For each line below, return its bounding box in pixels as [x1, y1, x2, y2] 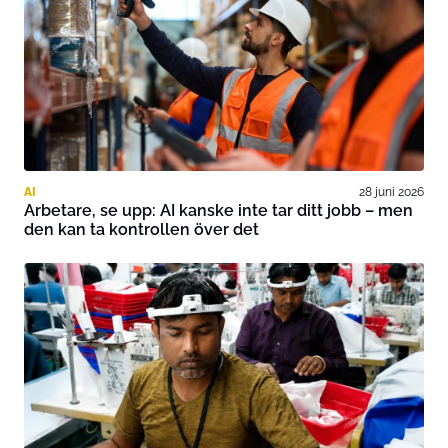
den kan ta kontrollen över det [24, 220, 259, 239]
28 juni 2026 [359, 184, 424, 199]
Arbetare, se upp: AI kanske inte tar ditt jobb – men [24, 201, 413, 220]
